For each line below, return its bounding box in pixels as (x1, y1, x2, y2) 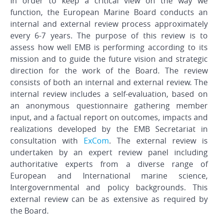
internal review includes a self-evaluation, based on (10, 89, 208, 100)
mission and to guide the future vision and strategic (10, 54, 208, 65)
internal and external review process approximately (10, 18, 208, 30)
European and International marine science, (10, 170, 208, 182)
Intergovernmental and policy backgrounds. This (10, 182, 208, 193)
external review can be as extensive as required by (10, 194, 208, 205)
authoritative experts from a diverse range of (10, 159, 208, 170)
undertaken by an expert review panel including (10, 147, 208, 158)
